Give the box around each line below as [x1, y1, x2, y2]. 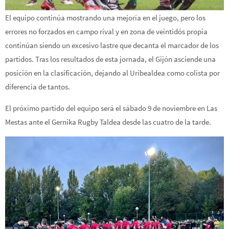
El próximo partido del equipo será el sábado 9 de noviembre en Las [5, 103, 217, 113]
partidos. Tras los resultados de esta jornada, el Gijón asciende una [5, 54, 216, 64]
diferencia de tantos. [5, 81, 70, 91]
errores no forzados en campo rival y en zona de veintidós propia [5, 26, 208, 36]
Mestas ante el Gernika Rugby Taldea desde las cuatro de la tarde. [5, 117, 211, 127]
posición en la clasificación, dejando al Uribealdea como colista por [5, 67, 220, 78]
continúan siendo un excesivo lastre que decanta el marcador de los [5, 40, 219, 50]
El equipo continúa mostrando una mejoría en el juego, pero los [5, 12, 205, 22]
